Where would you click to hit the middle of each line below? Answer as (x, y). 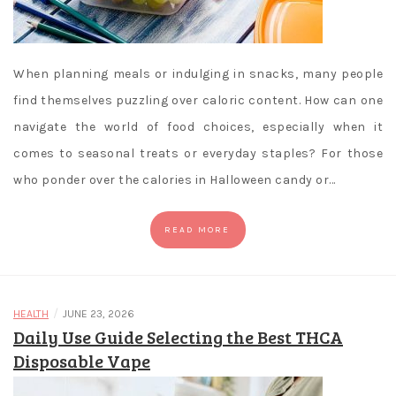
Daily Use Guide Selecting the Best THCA (178, 337)
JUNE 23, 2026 (99, 314)
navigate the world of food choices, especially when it (198, 127)
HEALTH (31, 314)
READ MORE (197, 230)
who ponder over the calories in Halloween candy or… (175, 180)
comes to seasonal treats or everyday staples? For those (198, 154)
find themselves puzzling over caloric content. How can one (198, 101)
